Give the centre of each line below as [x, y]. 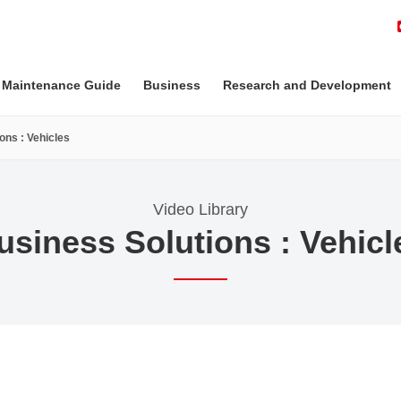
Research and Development [307, 85]
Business [172, 85]
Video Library [200, 209]
